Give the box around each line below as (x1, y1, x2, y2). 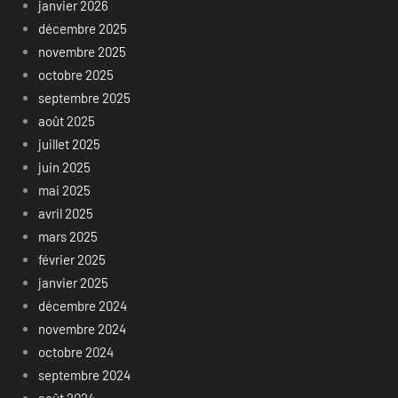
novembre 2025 (37, 43, 126, 60)
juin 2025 (37, 158, 91, 175)
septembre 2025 (37, 89, 131, 106)
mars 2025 (37, 227, 98, 244)
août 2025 (37, 112, 95, 129)
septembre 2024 (37, 366, 131, 383)
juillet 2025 (37, 135, 100, 152)
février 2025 (37, 251, 106, 267)
